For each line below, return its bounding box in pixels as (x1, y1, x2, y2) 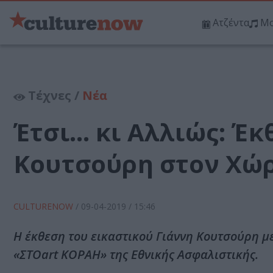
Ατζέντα (213, 16, 249, 30)
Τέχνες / (25, 87, 82, 104)
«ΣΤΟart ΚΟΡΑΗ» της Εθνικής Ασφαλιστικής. (13, 246, 258, 263)
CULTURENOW (13, 200, 76, 213)
